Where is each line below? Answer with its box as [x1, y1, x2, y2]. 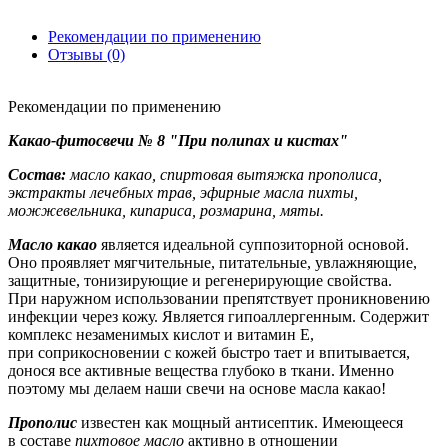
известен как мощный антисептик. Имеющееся [81, 413, 403, 431]
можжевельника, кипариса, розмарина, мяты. [8, 201, 324, 219]
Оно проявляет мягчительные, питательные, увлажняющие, [8, 253, 417, 271]
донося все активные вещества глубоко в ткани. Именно [8, 361, 394, 379]
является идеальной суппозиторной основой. [97, 235, 409, 253]
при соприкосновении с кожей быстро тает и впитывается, [8, 343, 410, 361]
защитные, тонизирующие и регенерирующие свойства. [8, 271, 392, 289]
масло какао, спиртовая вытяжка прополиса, [66, 165, 382, 183]
